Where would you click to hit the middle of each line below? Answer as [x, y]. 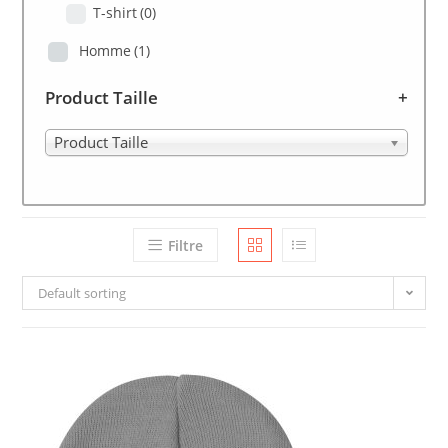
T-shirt [115, 12]
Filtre [185, 245]
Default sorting [82, 293]
